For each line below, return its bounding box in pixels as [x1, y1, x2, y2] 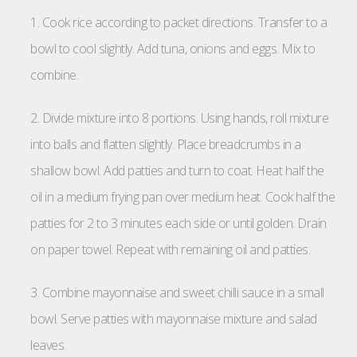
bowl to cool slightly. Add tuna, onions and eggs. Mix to [30, 40, 315, 58]
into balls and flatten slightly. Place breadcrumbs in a [30, 135, 301, 154]
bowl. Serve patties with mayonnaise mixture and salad [30, 310, 317, 328]
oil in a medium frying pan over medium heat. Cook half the [30, 188, 335, 206]
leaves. [30, 336, 66, 355]
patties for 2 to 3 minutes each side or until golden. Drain [30, 214, 327, 233]
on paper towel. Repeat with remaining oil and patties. [30, 241, 310, 259]
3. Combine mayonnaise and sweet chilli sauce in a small [30, 284, 324, 302]
